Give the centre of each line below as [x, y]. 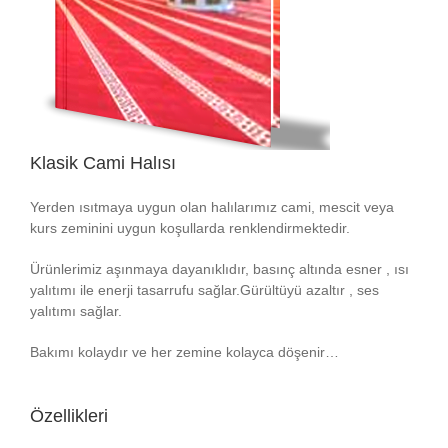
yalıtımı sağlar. [75, 310]
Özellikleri [68, 415]
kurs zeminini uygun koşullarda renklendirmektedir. [189, 227]
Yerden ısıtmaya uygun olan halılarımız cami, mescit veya [211, 206]
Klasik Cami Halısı [102, 163]
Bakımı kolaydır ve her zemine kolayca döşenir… [184, 351]
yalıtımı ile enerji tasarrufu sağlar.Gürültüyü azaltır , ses [204, 289]
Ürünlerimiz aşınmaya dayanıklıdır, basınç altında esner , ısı [219, 268]
